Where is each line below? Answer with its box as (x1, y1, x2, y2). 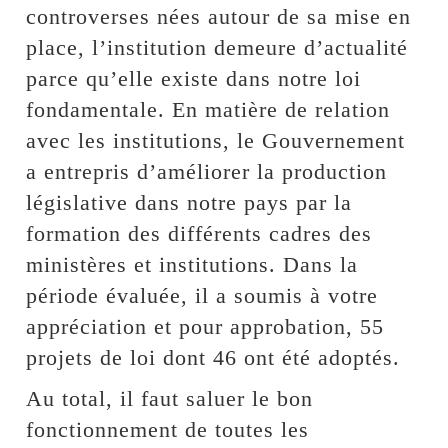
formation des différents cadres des (26, 220, 373, 246)
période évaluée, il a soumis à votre (26, 282, 379, 308)
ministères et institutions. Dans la (26, 251, 359, 277)
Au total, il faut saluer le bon (26, 385, 314, 411)
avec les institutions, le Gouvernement (26, 127, 406, 153)
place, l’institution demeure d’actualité (26, 34, 409, 60)
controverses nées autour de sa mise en (26, 3, 412, 29)
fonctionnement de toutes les (26, 416, 310, 442)
